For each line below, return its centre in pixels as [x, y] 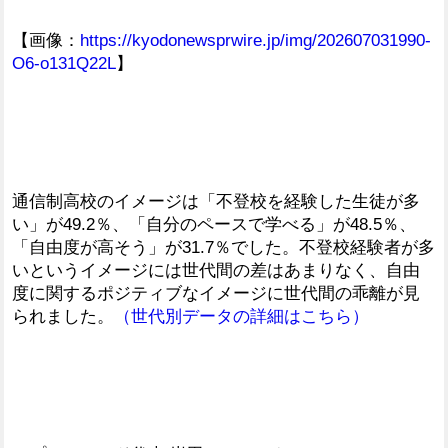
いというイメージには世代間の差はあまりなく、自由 [216, 270]
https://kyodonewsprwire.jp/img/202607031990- [255, 40]
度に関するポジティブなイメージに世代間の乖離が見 [216, 293]
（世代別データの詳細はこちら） [241, 316]
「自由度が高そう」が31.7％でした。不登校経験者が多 [223, 247]
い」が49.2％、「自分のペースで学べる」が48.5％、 [214, 224]
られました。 [63, 316]
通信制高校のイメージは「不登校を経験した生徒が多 [216, 201]
